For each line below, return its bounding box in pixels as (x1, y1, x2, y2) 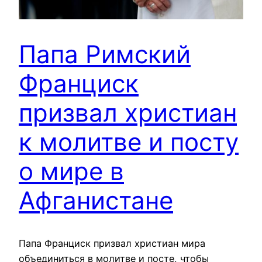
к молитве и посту (19, 127, 239, 157)
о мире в (19, 156, 124, 187)
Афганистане (19, 185, 173, 216)
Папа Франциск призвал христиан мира (19, 237, 205, 250)
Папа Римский (19, 39, 191, 70)
